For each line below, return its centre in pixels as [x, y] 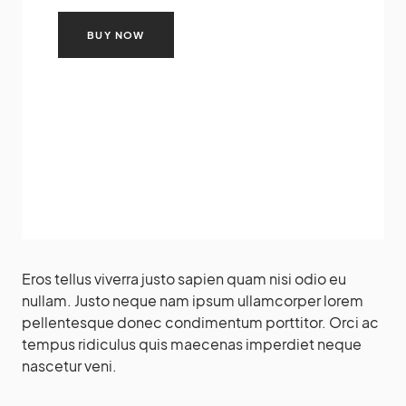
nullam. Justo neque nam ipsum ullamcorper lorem [193, 300]
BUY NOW [116, 34]
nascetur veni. [69, 365]
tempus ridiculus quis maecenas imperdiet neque [192, 343]
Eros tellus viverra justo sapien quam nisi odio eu [184, 278]
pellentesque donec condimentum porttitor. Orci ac [200, 322]
